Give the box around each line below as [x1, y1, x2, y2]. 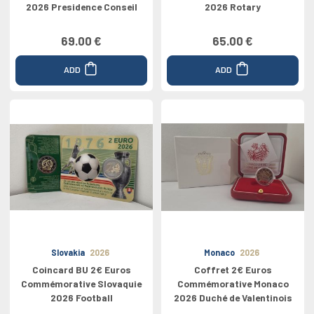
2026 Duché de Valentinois [173, 292, 292, 303]
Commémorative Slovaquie [21, 278, 142, 289]
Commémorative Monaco [177, 278, 289, 289]
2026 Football [50, 292, 113, 303]
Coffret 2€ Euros [193, 264, 272, 275]
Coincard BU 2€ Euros [32, 264, 131, 275]
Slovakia [50, 247, 85, 257]
